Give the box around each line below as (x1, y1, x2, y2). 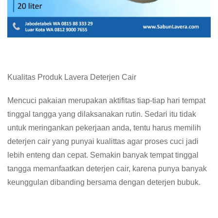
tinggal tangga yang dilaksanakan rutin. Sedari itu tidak (7, 110, 196, 118)
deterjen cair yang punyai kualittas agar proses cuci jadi (7, 137, 199, 145)
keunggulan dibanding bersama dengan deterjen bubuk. (7, 178, 200, 186)
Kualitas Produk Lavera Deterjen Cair (7, 73, 136, 81)
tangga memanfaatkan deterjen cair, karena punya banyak (7, 164, 207, 173)
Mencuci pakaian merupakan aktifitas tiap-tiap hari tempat (7, 96, 205, 105)
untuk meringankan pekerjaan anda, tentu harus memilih (7, 124, 201, 132)
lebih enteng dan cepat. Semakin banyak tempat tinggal (7, 151, 199, 159)
